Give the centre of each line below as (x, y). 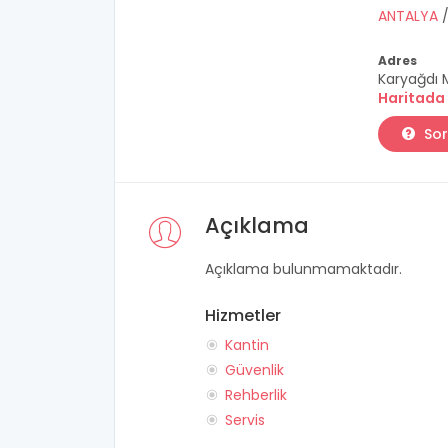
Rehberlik (256, 395)
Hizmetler (243, 315)
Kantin (247, 345)
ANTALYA (409, 16)
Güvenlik (254, 370)
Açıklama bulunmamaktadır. (303, 269)
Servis (245, 420)
